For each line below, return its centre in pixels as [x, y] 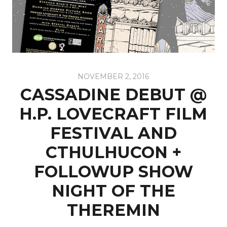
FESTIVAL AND [113, 133]
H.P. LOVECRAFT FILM [113, 114]
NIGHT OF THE [113, 191]
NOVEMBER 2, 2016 [113, 77]
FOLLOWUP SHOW [113, 172]
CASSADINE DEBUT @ [113, 94]
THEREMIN [113, 210]
